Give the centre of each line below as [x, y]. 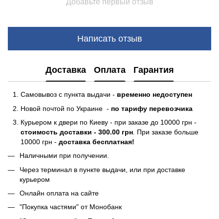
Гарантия [153, 70]
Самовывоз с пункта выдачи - [69, 95]
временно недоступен [154, 95]
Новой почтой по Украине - [66, 108]
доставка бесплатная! [98, 142]
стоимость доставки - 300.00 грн [77, 132]
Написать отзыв [109, 38]
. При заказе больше [166, 132]
